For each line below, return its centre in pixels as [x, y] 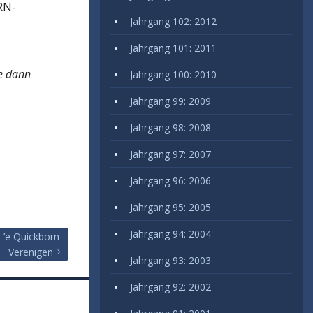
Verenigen [31, 252]
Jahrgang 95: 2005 [170, 207]
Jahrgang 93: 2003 [170, 260]
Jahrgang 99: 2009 [170, 101]
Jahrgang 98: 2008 [170, 128]
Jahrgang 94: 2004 [170, 234]
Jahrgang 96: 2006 [170, 181]
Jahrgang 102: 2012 [173, 21]
